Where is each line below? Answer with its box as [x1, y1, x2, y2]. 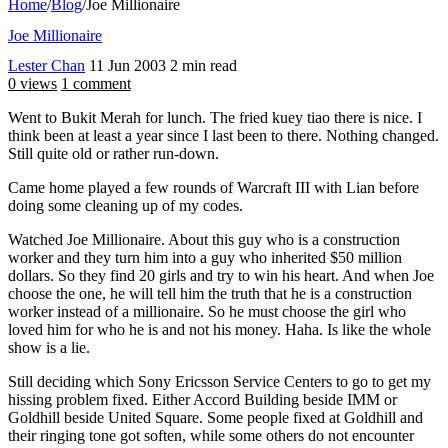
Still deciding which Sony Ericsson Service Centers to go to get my [8, 373, 431, 391]
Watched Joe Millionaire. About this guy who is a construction [8, 231, 400, 249]
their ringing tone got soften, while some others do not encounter [8, 427, 414, 445]
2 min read [170, 57, 237, 75]
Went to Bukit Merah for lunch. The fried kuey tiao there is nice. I [8, 109, 422, 127]
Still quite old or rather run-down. [8, 145, 219, 163]
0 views [8, 75, 57, 93]
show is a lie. [8, 339, 90, 357]
